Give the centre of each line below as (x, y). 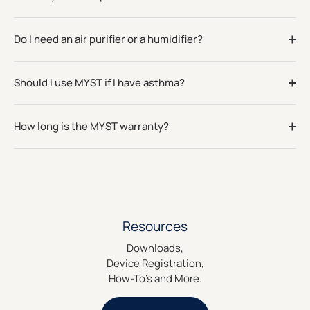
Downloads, (155, 248)
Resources (155, 226)
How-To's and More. (155, 279)
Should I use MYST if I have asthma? (99, 82)
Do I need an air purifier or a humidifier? (108, 39)
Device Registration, (155, 264)
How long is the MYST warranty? (91, 126)
